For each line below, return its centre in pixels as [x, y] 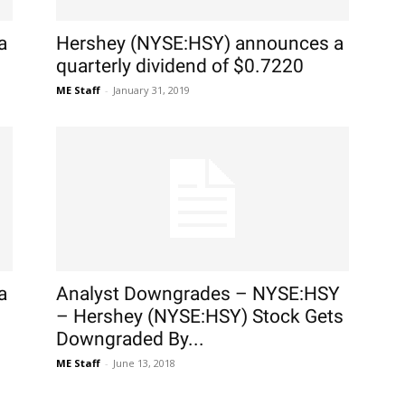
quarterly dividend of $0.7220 [180, 66]
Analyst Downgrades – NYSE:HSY [198, 294]
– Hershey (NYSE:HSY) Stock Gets [200, 316]
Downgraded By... [130, 339]
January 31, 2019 [151, 90]
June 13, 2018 [144, 363]
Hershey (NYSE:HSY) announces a [200, 43]
